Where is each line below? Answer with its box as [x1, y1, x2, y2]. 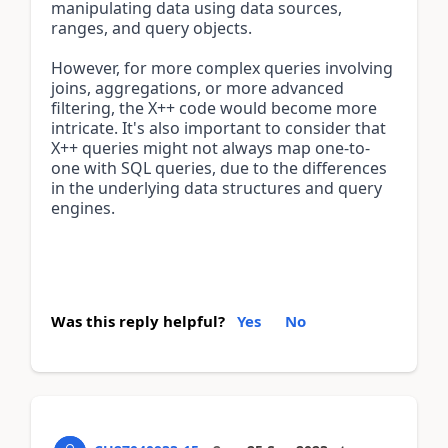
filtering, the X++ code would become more [51, 97, 377, 119]
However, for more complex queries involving [51, 57, 393, 79]
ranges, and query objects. [51, 17, 252, 39]
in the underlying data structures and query [51, 177, 382, 199]
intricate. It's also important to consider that [51, 117, 386, 139]
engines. [51, 197, 115, 219]
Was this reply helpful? [51, 311, 225, 331]
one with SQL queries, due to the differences [51, 157, 387, 179]
